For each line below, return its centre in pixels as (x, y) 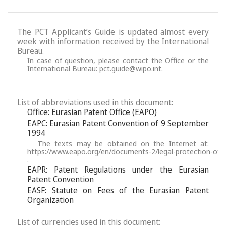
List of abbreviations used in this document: (95, 102)
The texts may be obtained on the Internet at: (123, 143)
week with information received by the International (113, 41)
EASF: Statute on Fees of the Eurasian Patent (118, 190)
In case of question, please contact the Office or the (118, 60)
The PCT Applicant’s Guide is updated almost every (113, 32)
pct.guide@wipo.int (130, 68)
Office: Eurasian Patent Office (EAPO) (92, 112)
